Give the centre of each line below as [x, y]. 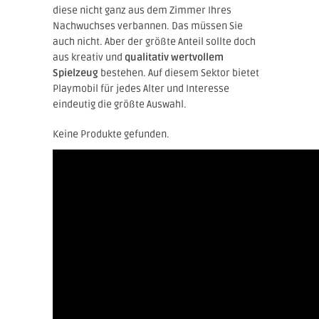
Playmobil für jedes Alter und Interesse [141, 88]
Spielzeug [75, 73]
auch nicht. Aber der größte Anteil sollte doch [154, 41]
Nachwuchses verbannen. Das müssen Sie [148, 26]
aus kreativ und [89, 57]
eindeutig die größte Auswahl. [120, 104]
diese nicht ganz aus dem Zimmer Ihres [142, 10]
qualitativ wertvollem [174, 57]
